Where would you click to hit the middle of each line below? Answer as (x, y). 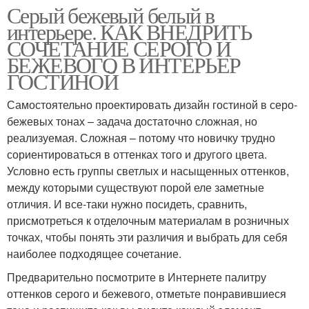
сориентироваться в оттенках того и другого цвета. (137, 154)
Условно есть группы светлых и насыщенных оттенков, (148, 170)
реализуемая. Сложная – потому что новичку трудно (141, 137)
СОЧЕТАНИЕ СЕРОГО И (119, 48)
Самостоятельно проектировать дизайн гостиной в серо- (152, 104)
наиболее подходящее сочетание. (94, 253)
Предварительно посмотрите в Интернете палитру (137, 277)
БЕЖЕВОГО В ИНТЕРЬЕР (124, 64)
